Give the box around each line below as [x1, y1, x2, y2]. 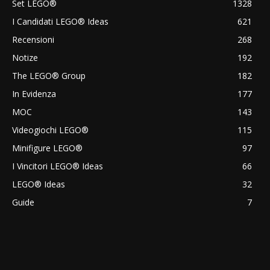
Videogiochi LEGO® [12, 124, 89, 136]
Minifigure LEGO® [12, 142, 83, 154]
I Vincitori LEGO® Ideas [12, 160, 103, 172]
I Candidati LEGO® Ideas [12, 15, 108, 27]
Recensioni [12, 33, 54, 45]
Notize [12, 51, 38, 63]
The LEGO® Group [12, 69, 86, 81]
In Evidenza [12, 87, 56, 99]
